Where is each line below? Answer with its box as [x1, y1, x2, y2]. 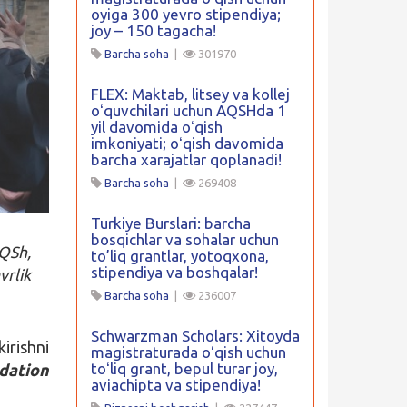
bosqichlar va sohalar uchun [90, 231, 279, 248]
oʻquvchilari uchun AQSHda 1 [90, 102, 286, 119]
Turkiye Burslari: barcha [90, 214, 251, 232]
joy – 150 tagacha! [90, 22, 216, 39]
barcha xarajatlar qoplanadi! [90, 151, 282, 168]
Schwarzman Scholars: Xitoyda [90, 327, 300, 344]
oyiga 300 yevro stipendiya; [90, 5, 281, 23]
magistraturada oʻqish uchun [90, 343, 286, 361]
